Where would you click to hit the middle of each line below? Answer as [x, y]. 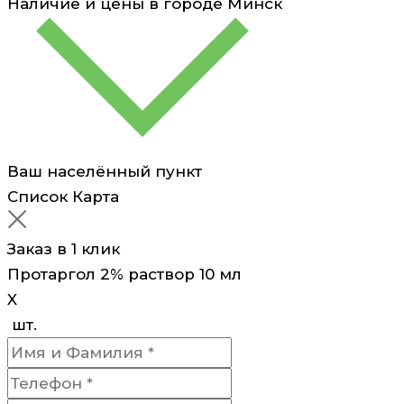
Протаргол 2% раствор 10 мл [124, 274]
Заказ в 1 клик [64, 248]
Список [37, 196]
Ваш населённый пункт [105, 171]
